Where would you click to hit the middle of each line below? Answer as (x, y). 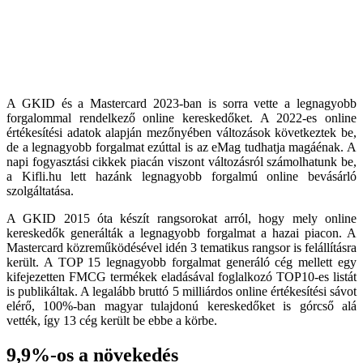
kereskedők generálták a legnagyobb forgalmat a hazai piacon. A (181, 233)
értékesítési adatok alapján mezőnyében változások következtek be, (181, 133)
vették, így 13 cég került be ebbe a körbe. (112, 321)
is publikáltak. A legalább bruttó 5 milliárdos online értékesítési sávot (181, 292)
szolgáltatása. (40, 191)
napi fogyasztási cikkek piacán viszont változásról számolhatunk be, (181, 162)
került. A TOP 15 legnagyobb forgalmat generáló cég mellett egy (181, 263)
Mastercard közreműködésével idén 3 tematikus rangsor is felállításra (181, 248)
